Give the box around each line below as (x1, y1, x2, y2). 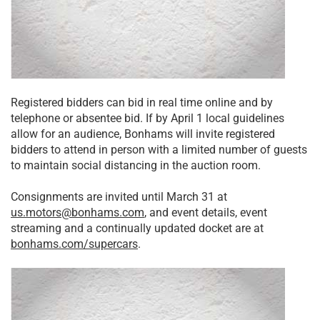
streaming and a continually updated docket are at (11, 221, 264, 235)
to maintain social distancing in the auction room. (11, 158, 261, 172)
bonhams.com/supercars (11, 236, 138, 251)
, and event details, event (144, 205, 267, 219)
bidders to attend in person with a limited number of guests (11, 142, 307, 156)
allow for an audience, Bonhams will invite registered (11, 126, 275, 141)
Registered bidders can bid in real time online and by (11, 95, 273, 109)
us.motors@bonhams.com (11, 205, 144, 219)
